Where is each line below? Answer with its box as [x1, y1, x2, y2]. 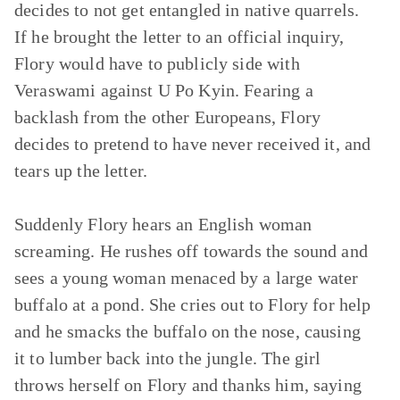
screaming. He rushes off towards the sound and [14, 241, 368, 261]
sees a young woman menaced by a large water [14, 268, 359, 287]
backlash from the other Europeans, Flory [14, 107, 321, 127]
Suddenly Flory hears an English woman [14, 214, 312, 234]
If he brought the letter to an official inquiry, [14, 27, 345, 46]
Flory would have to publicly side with [14, 54, 300, 73]
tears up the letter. [14, 161, 147, 180]
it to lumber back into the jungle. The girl [14, 348, 321, 368]
